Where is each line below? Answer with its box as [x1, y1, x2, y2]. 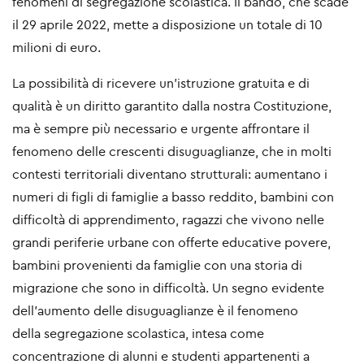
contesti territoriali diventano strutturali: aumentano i [12, 165, 327, 182]
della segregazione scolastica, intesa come [12, 324, 264, 341]
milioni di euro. [12, 38, 101, 55]
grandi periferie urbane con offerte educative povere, [12, 233, 331, 250]
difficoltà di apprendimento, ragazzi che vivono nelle [12, 210, 324, 227]
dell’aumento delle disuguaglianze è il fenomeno [12, 301, 298, 318]
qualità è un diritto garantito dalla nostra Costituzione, [12, 97, 331, 114]
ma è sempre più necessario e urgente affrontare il [12, 119, 310, 136]
